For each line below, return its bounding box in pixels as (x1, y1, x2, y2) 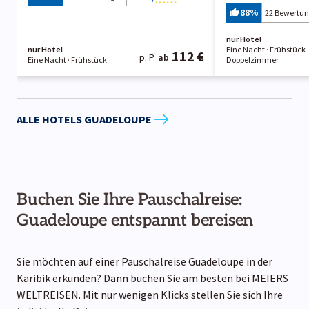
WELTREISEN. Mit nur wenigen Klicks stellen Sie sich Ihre (17, 287, 283, 301)
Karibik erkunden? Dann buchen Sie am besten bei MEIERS (17, 270, 288, 285)
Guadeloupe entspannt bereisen (17, 210, 254, 230)
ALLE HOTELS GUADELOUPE (17, 112, 152, 127)
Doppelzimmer (226, 54, 279, 65)
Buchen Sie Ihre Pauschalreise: (17, 189, 242, 210)
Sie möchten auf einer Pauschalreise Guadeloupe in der (17, 254, 272, 268)
